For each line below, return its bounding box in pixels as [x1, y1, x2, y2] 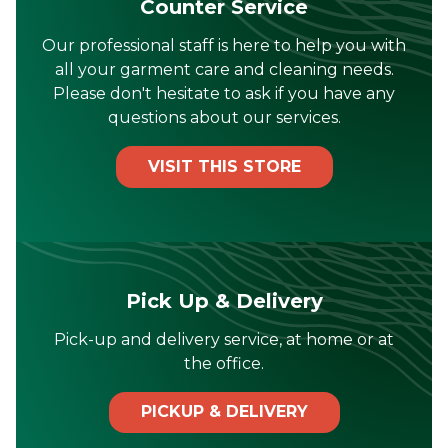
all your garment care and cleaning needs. [54, 59, 394, 79]
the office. [184, 354, 264, 374]
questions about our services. [107, 107, 341, 127]
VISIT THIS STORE [147, 156, 301, 176]
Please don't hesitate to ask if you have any [53, 83, 395, 103]
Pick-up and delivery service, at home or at [54, 330, 394, 350]
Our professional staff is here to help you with [42, 35, 406, 55]
